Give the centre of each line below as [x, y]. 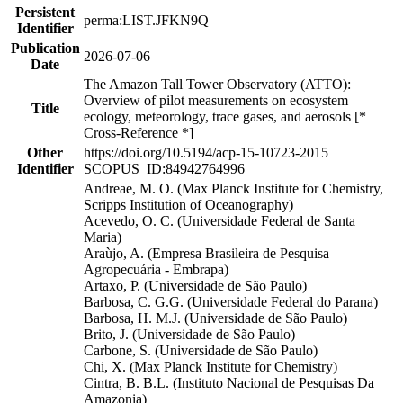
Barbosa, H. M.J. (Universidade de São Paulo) [215, 318]
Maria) [103, 237]
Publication [45, 48]
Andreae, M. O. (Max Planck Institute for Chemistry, [233, 188]
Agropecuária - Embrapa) [156, 269]
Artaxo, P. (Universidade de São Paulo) [195, 285]
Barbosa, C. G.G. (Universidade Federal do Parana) [231, 301]
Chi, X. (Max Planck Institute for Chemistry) [210, 366]
